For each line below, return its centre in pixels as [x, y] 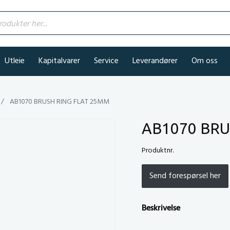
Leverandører [155, 61]
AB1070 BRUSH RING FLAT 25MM [59, 102]
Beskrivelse [161, 208]
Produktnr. [157, 151]
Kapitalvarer [59, 61]
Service [106, 61]
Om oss [205, 61]
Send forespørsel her [185, 176]
